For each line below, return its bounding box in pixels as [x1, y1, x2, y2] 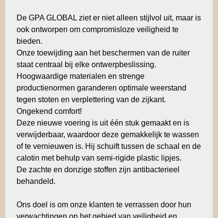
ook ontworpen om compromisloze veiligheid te [16, 25, 179, 34]
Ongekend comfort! [16, 107, 82, 116]
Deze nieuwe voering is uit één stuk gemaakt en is [16, 119, 189, 127]
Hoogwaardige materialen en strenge [16, 72, 145, 81]
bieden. [16, 37, 42, 46]
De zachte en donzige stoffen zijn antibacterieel [16, 165, 180, 174]
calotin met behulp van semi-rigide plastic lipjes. [16, 154, 182, 163]
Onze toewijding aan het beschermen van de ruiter [16, 49, 190, 57]
